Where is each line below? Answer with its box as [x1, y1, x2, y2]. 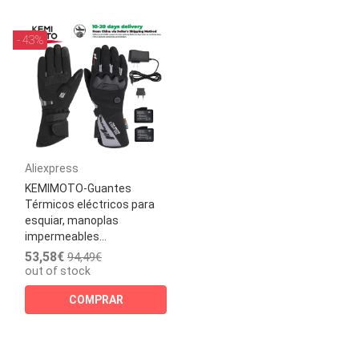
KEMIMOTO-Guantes [25, 182, 131, 195]
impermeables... [25, 230, 107, 243]
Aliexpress [25, 162, 79, 175]
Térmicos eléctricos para [25, 198, 155, 211]
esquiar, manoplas [25, 214, 119, 227]
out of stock [25, 264, 91, 277]
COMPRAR [68, 293, 123, 306]
